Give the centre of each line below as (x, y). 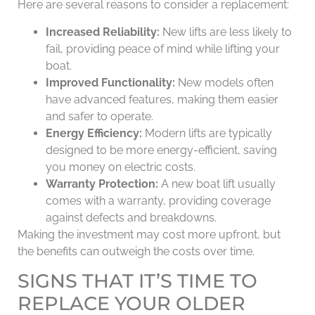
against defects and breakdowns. (131, 217)
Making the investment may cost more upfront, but (149, 234)
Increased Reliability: (103, 32)
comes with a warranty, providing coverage (158, 200)
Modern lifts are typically (207, 133)
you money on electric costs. (121, 167)
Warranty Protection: (102, 184)
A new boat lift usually (217, 184)
